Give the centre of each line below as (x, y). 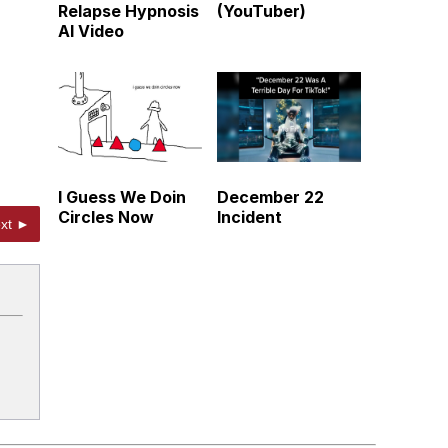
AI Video (91, 30)
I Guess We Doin (122, 197)
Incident (249, 217)
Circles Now (106, 217)
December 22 (270, 197)
